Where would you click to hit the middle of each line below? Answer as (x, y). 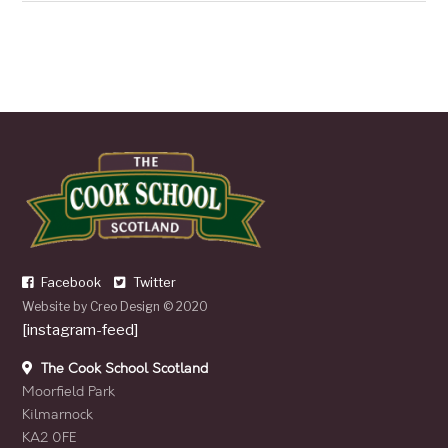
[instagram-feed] (80, 329)
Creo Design (125, 306)
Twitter (153, 281)
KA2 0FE (50, 437)
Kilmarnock (58, 414)
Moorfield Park (69, 391)
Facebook (70, 281)
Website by (56, 306)
